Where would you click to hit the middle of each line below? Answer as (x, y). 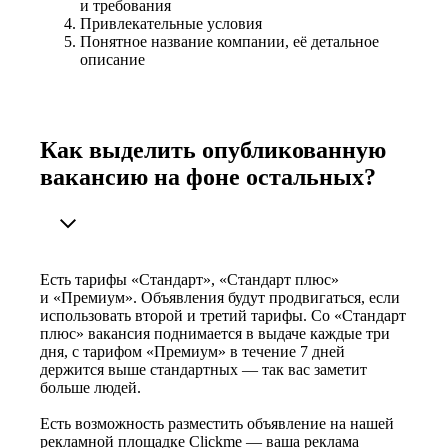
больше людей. (90, 388)
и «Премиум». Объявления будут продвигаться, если (220, 298)
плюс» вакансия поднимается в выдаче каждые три (215, 334)
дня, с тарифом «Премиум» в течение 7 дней (192, 352)
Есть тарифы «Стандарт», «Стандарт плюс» (189, 280)
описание (112, 60)
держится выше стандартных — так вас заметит (203, 370)
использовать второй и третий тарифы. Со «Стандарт (223, 316)
